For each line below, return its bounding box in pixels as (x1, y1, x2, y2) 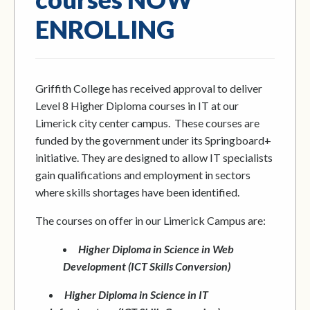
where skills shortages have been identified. (35, 185, 239, 199)
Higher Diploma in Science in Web (78, 242, 234, 255)
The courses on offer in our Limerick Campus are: (35, 214, 266, 227)
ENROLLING (35, 14, 174, 44)
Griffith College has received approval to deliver (35, 82, 262, 95)
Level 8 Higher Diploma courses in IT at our (35, 99, 239, 112)
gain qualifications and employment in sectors (35, 168, 250, 181)
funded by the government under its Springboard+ (35, 134, 271, 147)
